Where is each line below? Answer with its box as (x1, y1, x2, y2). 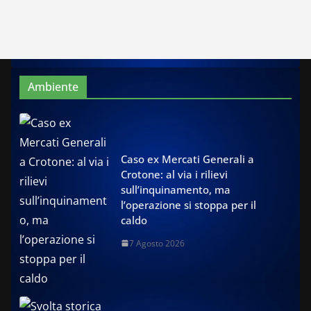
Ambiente (28, 79, 78, 94)
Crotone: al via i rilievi (121, 167, 228, 181)
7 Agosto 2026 (129, 237, 185, 249)
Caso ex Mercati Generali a (121, 151, 254, 166)
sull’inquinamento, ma (121, 182, 230, 196)
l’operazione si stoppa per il (121, 197, 256, 212)
